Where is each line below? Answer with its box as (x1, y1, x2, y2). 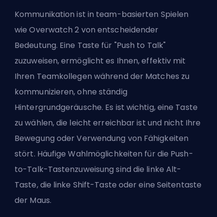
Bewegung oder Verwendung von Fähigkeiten (15, 132, 189, 144)
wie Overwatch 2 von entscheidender (15, 24, 159, 35)
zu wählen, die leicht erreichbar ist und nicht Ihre (15, 117, 201, 128)
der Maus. (15, 194, 51, 206)
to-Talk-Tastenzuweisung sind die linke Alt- (15, 163, 182, 175)
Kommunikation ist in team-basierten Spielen (15, 8, 189, 20)
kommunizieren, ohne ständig (15, 86, 127, 97)
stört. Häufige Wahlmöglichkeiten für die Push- (15, 148, 193, 159)
